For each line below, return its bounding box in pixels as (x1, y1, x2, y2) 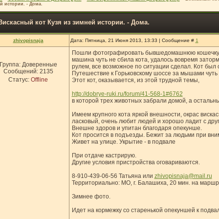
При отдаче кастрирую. (71, 152, 136, 159)
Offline (31, 76, 48, 83)
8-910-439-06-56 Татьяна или (71, 173, 154, 179)
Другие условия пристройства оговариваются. (71, 159, 200, 166)
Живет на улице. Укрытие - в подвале (71, 138, 175, 145)
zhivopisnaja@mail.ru (154, 173, 212, 179)
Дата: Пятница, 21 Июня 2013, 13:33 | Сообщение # (70, 38, 196, 43)
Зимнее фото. (71, 193, 110, 200)
